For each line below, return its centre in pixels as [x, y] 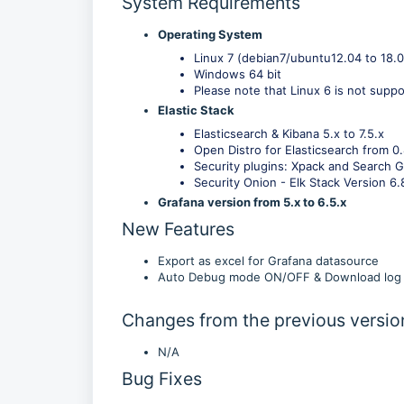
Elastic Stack [196, 110]
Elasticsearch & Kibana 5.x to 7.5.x [289, 133]
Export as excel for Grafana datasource [268, 261]
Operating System [210, 34]
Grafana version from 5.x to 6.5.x [252, 202]
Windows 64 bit [238, 74]
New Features [178, 229]
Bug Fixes [162, 379]
